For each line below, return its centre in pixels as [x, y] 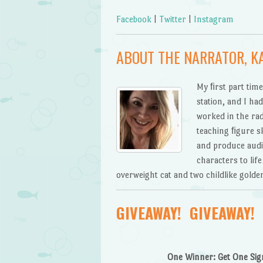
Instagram [213, 19]
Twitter [172, 19]
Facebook [134, 19]
